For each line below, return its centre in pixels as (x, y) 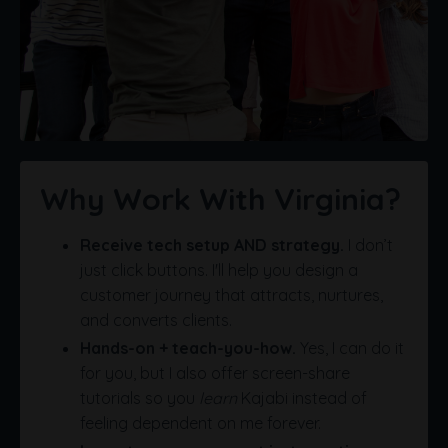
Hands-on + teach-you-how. (188, 348)
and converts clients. (156, 319)
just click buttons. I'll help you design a (219, 269)
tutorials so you (139, 398)
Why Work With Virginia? (220, 198)
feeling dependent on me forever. (200, 423)
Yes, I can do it (350, 348)
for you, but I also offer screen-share (215, 373)
